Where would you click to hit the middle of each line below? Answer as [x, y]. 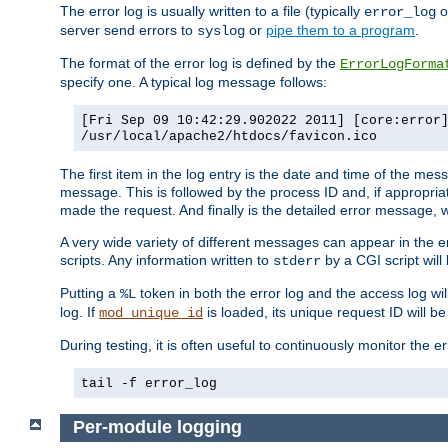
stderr [297, 261]
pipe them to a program [340, 30]
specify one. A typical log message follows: [193, 82]
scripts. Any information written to [166, 260]
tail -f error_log [149, 384]
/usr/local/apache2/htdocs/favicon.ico [229, 137]
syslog [221, 31]
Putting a [90, 293]
